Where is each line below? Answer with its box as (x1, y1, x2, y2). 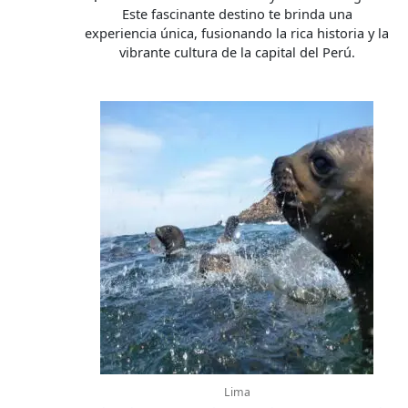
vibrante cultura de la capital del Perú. (118, 42, 355, 61)
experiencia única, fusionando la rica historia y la (85, 23, 390, 42)
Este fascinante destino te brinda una (121, 4, 352, 23)
